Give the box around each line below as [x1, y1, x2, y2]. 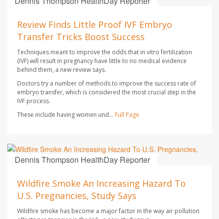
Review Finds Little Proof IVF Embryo [17, 19, 172, 31]
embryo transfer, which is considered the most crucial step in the [17, 88, 196, 97]
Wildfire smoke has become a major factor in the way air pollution [17, 207, 199, 216]
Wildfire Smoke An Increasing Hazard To [17, 177, 186, 190]
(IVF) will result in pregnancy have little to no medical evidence [17, 57, 187, 66]
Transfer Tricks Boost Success [17, 31, 145, 43]
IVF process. [17, 97, 50, 106]
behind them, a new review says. [17, 66, 106, 74]
